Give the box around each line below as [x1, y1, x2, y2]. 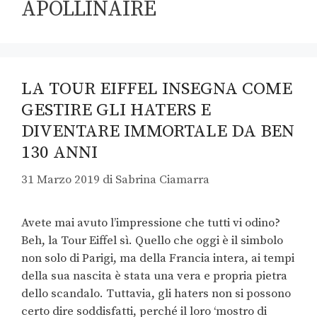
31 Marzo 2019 [21, 172, 100, 188]
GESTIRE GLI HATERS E [21, 98, 211, 121]
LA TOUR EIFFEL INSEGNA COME [21, 77, 292, 100]
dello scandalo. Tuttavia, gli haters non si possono [21, 286, 291, 302]
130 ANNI [21, 141, 98, 163]
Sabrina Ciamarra [115, 172, 209, 188]
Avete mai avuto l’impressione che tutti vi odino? [21, 215, 280, 231]
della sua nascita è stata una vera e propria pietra [21, 268, 287, 284]
